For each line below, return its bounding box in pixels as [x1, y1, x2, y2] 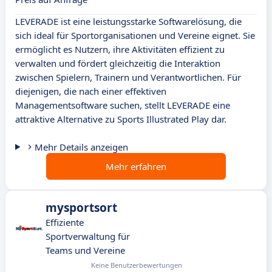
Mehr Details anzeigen [34, 141, 128, 154]
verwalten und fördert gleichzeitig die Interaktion [15, 57, 220, 70]
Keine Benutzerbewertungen [90, 260, 182, 270]
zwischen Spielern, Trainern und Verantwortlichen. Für [15, 71, 241, 84]
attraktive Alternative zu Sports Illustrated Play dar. [15, 113, 226, 126]
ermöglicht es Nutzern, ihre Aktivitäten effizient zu [15, 43, 225, 56]
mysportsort [46, 200, 117, 216]
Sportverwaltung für [46, 230, 130, 243]
